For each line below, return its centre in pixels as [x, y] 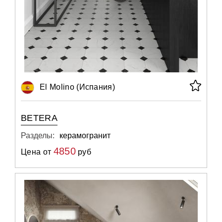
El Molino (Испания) [78, 87]
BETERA [39, 118]
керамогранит [85, 136]
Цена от [37, 152]
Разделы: [38, 136]
